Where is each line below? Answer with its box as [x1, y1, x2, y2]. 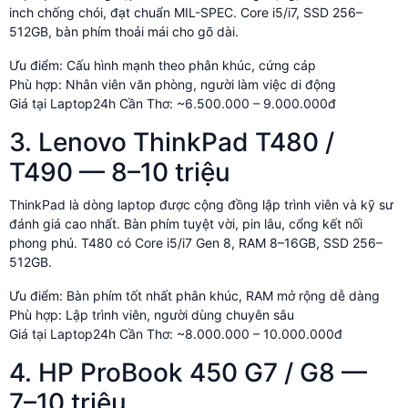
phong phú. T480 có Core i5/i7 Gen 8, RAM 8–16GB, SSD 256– [9, 234, 382, 250]
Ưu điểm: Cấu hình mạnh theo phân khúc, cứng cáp [9, 56, 316, 73]
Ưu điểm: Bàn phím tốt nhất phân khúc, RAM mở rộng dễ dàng [9, 287, 380, 303]
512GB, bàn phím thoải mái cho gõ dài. [9, 23, 239, 39]
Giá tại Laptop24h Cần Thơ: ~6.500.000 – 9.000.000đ [9, 95, 336, 111]
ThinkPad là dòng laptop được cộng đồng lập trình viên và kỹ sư [9, 196, 393, 212]
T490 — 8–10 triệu [9, 156, 230, 188]
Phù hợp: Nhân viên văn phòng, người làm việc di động [9, 76, 336, 92]
